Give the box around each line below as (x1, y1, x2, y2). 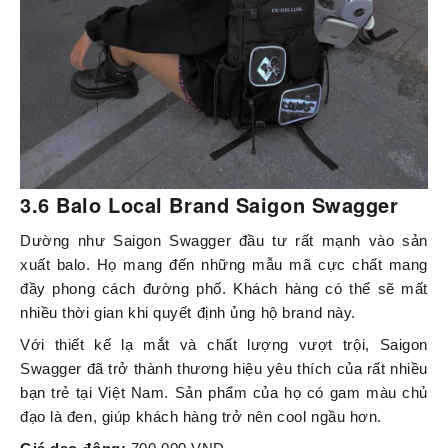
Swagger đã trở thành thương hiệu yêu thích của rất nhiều (20, 360, 428, 378)
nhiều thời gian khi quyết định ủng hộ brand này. (20, 304, 356, 322)
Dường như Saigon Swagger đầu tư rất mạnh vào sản (20, 232, 428, 250)
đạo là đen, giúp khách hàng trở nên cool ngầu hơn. (20, 408, 382, 426)
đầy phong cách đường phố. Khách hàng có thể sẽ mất (20, 280, 428, 298)
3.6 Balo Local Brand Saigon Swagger (20, 190, 399, 220)
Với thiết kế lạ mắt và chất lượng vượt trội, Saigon (20, 336, 428, 354)
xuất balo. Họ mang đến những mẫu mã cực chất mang (20, 256, 428, 274)
